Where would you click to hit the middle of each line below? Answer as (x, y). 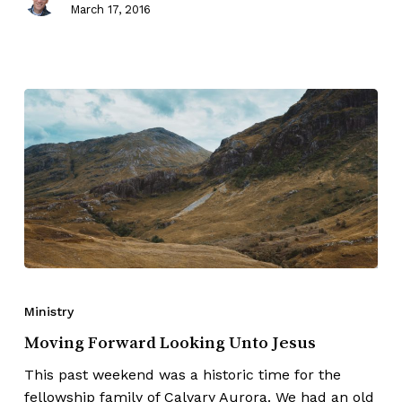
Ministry (48, 311)
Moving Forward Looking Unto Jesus (170, 341)
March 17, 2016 (110, 10)
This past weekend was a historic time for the (182, 374)
